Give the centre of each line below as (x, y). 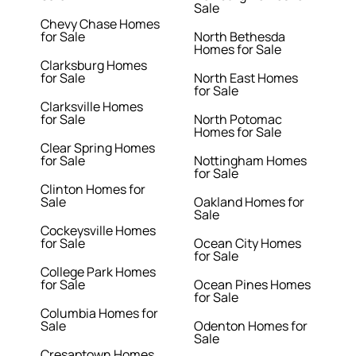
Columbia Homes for (100, 313)
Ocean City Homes (248, 244)
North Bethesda (240, 37)
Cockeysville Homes (99, 231)
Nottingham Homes (250, 161)
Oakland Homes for (249, 202)
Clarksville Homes (92, 107)
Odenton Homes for (251, 326)
